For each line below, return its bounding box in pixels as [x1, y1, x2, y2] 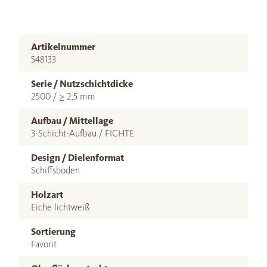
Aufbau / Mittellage [31, 114, 113, 126]
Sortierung [31, 225, 76, 237]
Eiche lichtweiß [31, 201, 90, 213]
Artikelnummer [31, 41, 95, 52]
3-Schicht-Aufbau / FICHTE [31, 127, 134, 139]
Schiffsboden [31, 164, 80, 176]
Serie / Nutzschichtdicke [31, 77, 133, 89]
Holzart [31, 188, 63, 200]
